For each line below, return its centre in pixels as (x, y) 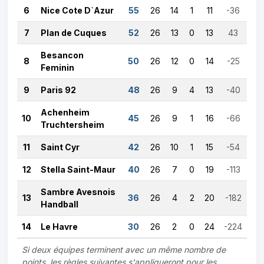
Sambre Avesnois (78, 192)
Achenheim (65, 112)
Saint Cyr (60, 147)
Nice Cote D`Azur (77, 10)
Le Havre (59, 227)
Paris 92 (58, 90)
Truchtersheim (72, 125)
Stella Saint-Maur (78, 169)
